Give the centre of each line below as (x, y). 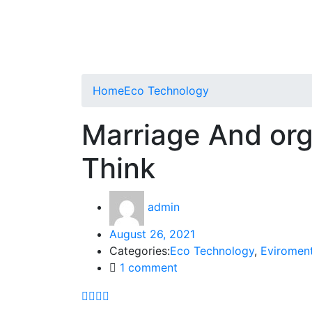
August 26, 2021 (152, 234)
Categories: (140, 251)
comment (151, 267)
